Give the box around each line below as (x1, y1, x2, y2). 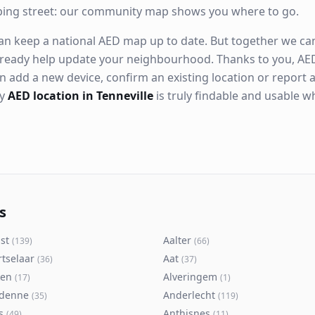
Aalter (163, 233, 191, 247)
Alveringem (163, 270, 217, 283)
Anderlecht (163, 288, 215, 302)
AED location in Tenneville (8, 88, 153, 103)
